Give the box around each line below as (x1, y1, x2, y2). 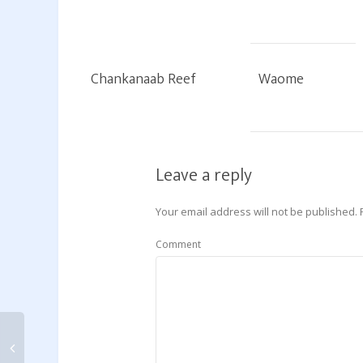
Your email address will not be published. (156, 204, 357, 219)
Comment (156, 237, 201, 251)
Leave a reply (156, 160, 252, 190)
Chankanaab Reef (91, 67, 196, 92)
